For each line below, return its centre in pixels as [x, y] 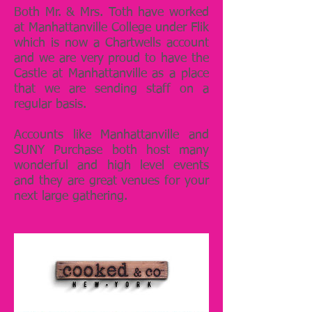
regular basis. [54, 104]
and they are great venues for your [111, 181]
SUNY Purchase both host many [111, 150]
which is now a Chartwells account [111, 43]
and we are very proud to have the [111, 58]
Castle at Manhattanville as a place [111, 74]
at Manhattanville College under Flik [111, 28]
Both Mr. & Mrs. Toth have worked [111, 13]
